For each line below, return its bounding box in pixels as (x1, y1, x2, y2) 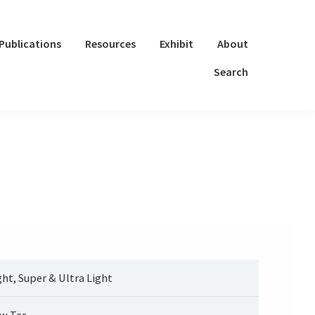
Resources (85, 37, 136, 51)
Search (214, 65, 248, 79)
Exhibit (160, 37, 193, 51)
